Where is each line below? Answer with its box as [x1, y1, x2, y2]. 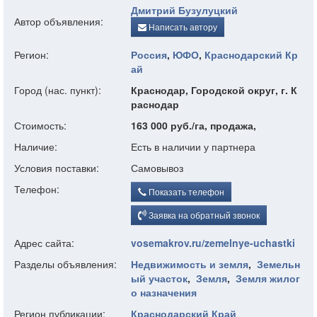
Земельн [257, 257, 300, 271]
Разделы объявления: [14, 257, 117, 271]
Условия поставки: [14, 161, 99, 175]
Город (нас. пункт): [14, 83, 101, 97]
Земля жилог [236, 271, 300, 285]
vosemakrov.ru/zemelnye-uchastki [131, 236, 295, 250]
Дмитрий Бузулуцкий [131, 3, 238, 17]
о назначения [131, 285, 197, 299]
